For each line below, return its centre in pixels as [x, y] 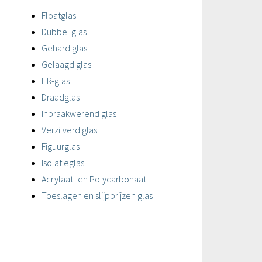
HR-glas [56, 81]
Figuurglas [61, 146]
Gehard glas [64, 48]
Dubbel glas [64, 32]
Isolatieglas [63, 163]
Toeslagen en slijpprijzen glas [97, 196]
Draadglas [61, 97]
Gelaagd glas [66, 65]
